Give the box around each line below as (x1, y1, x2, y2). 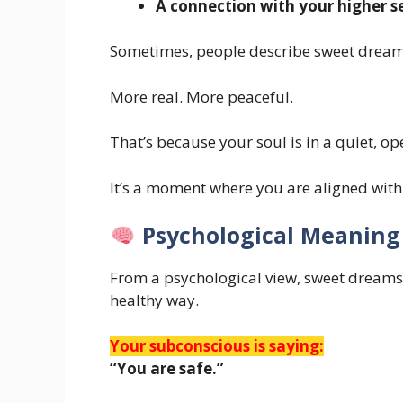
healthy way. (110, 290, 199, 311)
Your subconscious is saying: (110, 335, 324, 356)
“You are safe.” (110, 357, 224, 379)
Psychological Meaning (135, 219, 400, 251)
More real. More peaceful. (110, 85, 293, 107)
